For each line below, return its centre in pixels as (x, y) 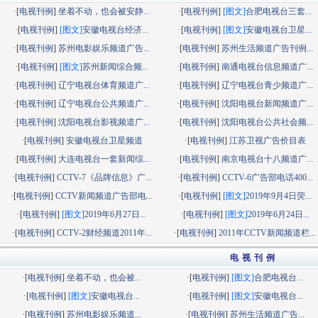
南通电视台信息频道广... (268, 67)
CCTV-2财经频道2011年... (104, 233)
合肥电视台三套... (279, 11)
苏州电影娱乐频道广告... (104, 48)
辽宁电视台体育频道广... (104, 85)
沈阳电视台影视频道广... (104, 122)
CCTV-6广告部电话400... (267, 177)
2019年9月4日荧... (279, 196)
